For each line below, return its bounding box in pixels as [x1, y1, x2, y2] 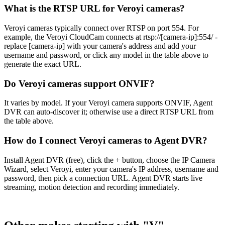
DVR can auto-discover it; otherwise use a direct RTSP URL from [4, 107, 213, 117]
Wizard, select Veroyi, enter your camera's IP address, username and [4, 164, 218, 173]
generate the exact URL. [4, 59, 81, 68]
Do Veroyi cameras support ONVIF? [4, 78, 155, 89]
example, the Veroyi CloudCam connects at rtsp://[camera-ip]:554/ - [4, 32, 217, 41]
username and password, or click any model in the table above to [4, 50, 208, 59]
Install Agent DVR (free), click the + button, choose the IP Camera [4, 155, 215, 164]
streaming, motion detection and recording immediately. [4, 182, 179, 191]
